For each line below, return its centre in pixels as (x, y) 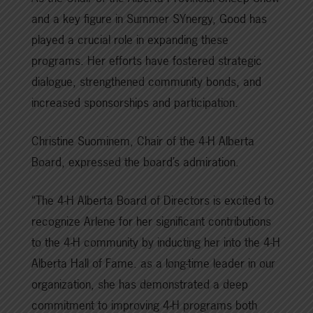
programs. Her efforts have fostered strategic (147, 60)
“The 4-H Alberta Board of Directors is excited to (153, 200)
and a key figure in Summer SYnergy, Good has (149, 19)
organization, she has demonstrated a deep (140, 284)
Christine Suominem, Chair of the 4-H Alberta (143, 141)
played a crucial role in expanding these (130, 39)
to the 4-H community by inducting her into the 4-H (156, 242)
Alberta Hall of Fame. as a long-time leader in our (153, 263)
